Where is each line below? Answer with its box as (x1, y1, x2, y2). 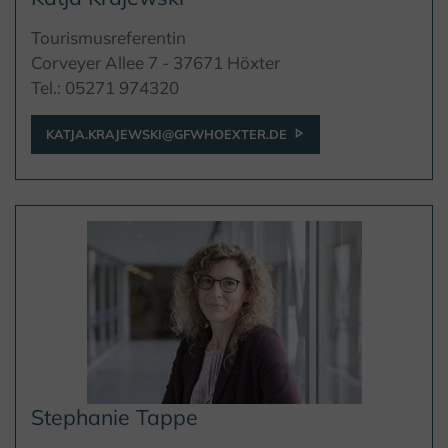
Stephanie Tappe (31, 404, 198, 431)
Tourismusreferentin (31, 27, 186, 49)
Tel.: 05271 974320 (31, 77, 179, 99)
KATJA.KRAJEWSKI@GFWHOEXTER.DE (46, 126, 287, 143)
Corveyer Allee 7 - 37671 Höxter (31, 52, 280, 74)
